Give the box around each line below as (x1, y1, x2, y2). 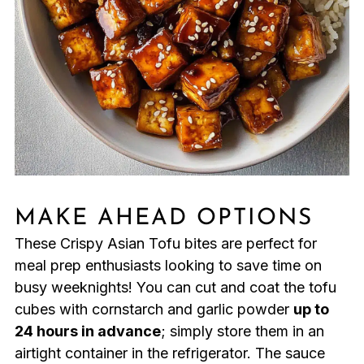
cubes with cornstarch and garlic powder (14, 301, 293, 318)
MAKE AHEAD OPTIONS (14, 207, 313, 231)
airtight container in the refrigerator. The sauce (14, 344, 325, 362)
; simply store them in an (160, 323, 324, 340)
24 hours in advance (14, 323, 161, 340)
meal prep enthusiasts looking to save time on (14, 257, 322, 275)
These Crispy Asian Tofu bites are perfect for (14, 235, 317, 253)
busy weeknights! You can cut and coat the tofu (14, 279, 336, 297)
